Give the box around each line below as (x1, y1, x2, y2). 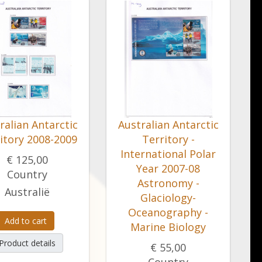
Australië (5, 185, 50, 199)
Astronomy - (137, 176, 199, 190)
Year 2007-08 (136, 161, 200, 175)
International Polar (120, 147, 216, 161)
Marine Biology (130, 220, 206, 234)
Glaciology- (140, 191, 196, 205)
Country (7, 167, 47, 181)
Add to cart (5, 215, 47, 226)
